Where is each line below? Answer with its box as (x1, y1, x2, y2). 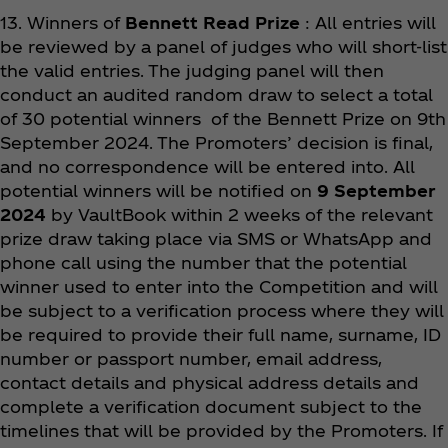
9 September (317, 180, 436, 200)
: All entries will (300, 12, 436, 32)
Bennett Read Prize (125, 12, 300, 32)
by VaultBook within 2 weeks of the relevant (46, 204, 433, 224)
